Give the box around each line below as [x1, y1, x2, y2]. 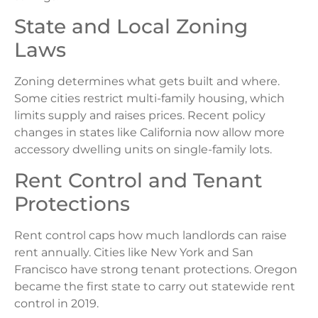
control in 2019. [14, 296, 99, 310]
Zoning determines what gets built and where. [14, 75, 280, 89]
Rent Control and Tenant [14, 168, 263, 192]
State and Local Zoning [14, 14, 248, 39]
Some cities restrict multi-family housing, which [14, 92, 285, 106]
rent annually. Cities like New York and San [14, 245, 253, 259]
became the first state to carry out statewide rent [14, 279, 295, 293]
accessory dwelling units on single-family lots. [14, 143, 272, 157]
